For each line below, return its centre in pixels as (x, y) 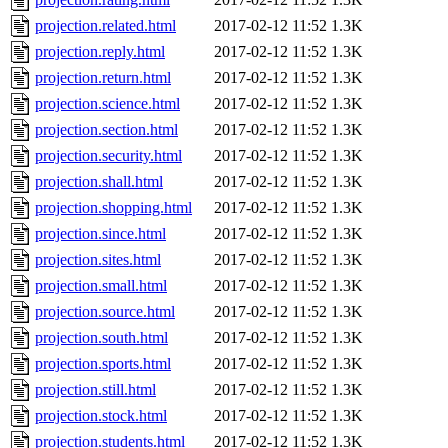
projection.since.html (100, 234)
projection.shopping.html (113, 208)
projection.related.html (105, 26)
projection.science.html (107, 104)
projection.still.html (95, 390)
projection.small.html (101, 286)
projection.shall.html (99, 182)
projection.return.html (103, 78)
